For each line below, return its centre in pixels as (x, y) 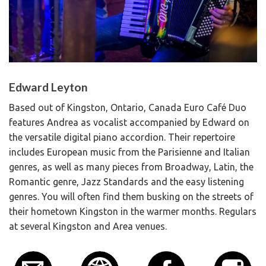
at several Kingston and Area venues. (88, 226)
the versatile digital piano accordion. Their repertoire (122, 137)
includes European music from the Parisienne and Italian (129, 152)
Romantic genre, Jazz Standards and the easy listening (126, 181)
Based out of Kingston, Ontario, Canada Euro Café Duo (128, 107)
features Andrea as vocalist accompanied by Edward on (129, 122)
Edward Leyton (48, 87)
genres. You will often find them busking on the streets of (131, 196)
